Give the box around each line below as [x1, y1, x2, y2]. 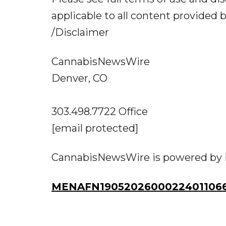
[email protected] [51, 122, 138, 134]
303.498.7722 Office [51, 105, 148, 118]
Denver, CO [51, 72, 107, 84]
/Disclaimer [51, 26, 109, 38]
